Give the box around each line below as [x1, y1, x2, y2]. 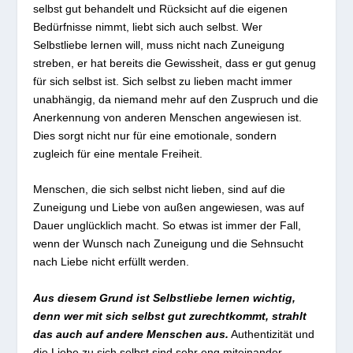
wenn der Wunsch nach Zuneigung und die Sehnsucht [33, 237, 304, 251]
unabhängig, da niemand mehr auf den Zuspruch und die [33, 92, 319, 106]
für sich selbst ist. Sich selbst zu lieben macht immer [33, 74, 293, 87]
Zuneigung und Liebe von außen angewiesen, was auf [33, 201, 305, 214]
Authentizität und [229, 327, 315, 340]
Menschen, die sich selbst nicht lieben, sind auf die [33, 183, 286, 196]
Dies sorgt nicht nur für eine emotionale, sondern [33, 128, 277, 142]
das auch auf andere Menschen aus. [33, 327, 229, 340]
